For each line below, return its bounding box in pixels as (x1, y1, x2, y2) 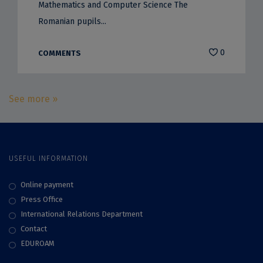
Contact (21, 224, 47, 233)
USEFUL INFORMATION (9, 154, 88, 163)
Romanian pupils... (38, 16, 106, 26)
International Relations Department (21, 209, 144, 218)
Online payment (21, 180, 73, 189)
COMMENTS (38, 48, 81, 58)
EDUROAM (21, 238, 55, 248)
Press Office (21, 194, 63, 204)
